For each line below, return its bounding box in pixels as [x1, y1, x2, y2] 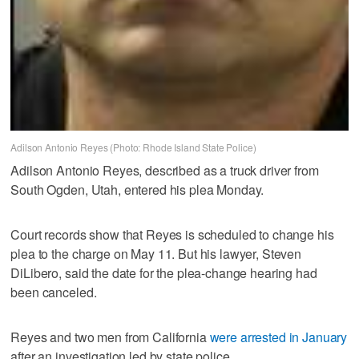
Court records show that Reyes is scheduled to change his [10, 224, 334, 244]
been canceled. [10, 282, 97, 301]
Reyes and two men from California [10, 327, 210, 346]
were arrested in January [209, 327, 348, 346]
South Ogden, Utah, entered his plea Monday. [10, 179, 264, 199]
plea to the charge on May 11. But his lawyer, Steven [10, 244, 302, 263]
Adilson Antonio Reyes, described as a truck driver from [10, 160, 319, 179]
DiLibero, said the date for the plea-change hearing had [10, 263, 317, 282]
